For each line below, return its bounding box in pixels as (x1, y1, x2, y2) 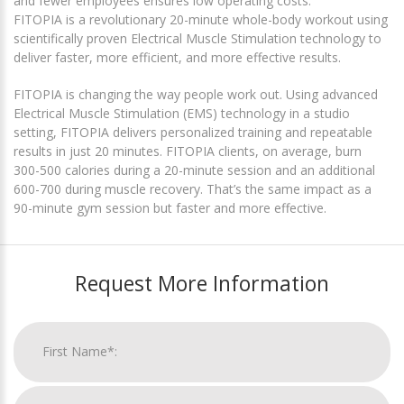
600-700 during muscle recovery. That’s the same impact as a (14, 179, 372, 197)
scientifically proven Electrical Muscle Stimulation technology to (14, 29, 381, 47)
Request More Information (75, 268, 329, 298)
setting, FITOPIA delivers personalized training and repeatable (14, 123, 372, 141)
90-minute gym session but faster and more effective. (14, 198, 326, 216)
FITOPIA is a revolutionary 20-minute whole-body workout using (14, 10, 388, 28)
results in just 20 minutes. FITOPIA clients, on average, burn (14, 142, 362, 160)
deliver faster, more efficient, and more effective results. (14, 48, 341, 66)
